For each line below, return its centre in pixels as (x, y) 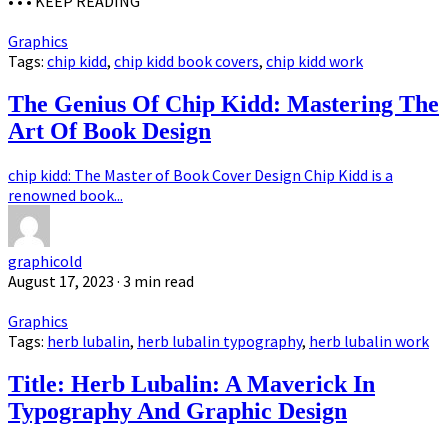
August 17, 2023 (61, 281)
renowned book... (65, 195)
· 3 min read (155, 281)
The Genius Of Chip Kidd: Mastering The (223, 104)
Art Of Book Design (109, 131)
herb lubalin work (369, 341)
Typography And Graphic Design (177, 411)
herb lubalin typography (219, 341)
